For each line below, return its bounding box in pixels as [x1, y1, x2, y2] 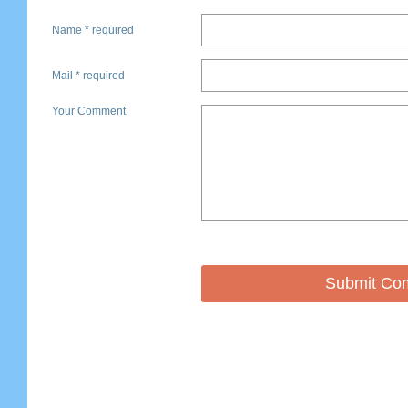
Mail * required [52, 69, 125, 82]
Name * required [52, 24, 134, 36]
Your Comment [52, 105, 126, 117]
